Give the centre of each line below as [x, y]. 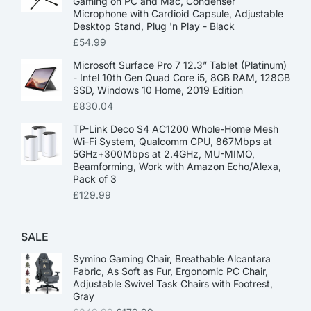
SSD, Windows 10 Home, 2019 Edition [158, 90]
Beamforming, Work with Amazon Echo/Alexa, [177, 166]
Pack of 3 [95, 179]
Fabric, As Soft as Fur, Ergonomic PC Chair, [170, 271]
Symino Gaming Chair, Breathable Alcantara [172, 259]
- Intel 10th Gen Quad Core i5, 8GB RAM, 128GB [182, 77]
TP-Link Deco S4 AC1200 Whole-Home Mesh [176, 129]
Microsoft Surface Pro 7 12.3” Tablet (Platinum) [180, 65]
